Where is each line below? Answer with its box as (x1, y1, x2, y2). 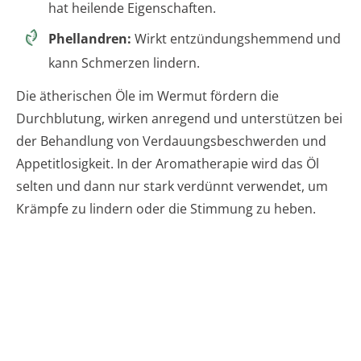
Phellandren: (48, 29, 131, 48)
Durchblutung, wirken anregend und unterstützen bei (16, 109, 342, 127)
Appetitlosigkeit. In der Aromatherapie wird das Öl (16, 154, 319, 172)
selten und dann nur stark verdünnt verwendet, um (16, 176, 328, 195)
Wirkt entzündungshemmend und (131, 29, 341, 48)
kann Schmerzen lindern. (48, 53, 200, 72)
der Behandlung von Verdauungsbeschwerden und (16, 131, 326, 150)
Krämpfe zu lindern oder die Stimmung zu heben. (16, 199, 316, 218)
